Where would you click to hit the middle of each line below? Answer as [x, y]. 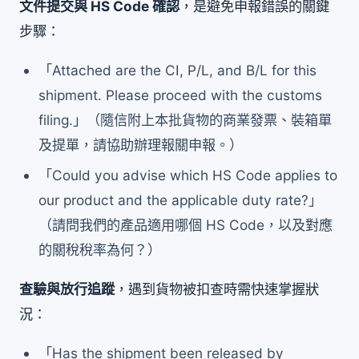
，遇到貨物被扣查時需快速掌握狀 [217, 289]
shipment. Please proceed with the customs [181, 95]
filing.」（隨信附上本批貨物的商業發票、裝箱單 [186, 119]
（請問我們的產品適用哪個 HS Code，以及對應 [186, 225]
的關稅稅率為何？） [100, 250]
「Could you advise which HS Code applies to [188, 175]
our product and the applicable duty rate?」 [181, 200]
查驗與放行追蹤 [67, 289]
